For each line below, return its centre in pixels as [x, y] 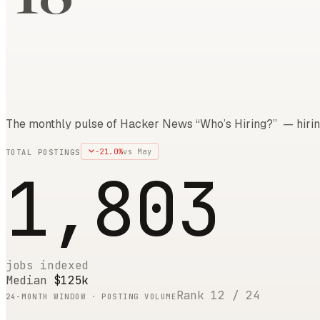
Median [30, 280]
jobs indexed [47, 265]
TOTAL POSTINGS [43, 152]
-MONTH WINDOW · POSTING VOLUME [96, 296]
